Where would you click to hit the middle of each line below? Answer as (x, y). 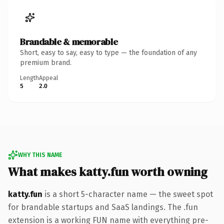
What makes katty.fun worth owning (108, 171)
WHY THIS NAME (40, 155)
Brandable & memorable (69, 41)
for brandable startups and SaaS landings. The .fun (103, 207)
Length (29, 78)
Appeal (48, 78)
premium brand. (46, 62)
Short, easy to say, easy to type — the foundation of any (108, 52)
